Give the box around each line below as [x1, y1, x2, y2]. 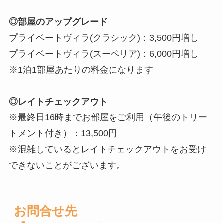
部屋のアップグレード [17, 17, 108, 27]
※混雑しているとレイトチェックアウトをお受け [8, 144, 206, 155]
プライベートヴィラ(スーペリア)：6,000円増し [8, 49, 199, 59]
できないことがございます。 [8, 160, 125, 171]
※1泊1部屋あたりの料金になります [8, 65, 153, 75]
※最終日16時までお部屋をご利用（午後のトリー [8, 112, 207, 123]
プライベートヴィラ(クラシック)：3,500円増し [8, 33, 199, 43]
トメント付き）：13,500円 [8, 128, 117, 139]
